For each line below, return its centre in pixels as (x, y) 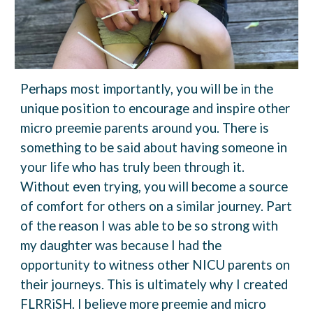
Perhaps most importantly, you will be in (137, 88)
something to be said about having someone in (154, 147)
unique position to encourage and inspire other (155, 108)
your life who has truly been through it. (133, 167)
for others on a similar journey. (175, 206)
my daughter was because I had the (121, 245)
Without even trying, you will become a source (154, 186)
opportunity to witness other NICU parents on (155, 264)
